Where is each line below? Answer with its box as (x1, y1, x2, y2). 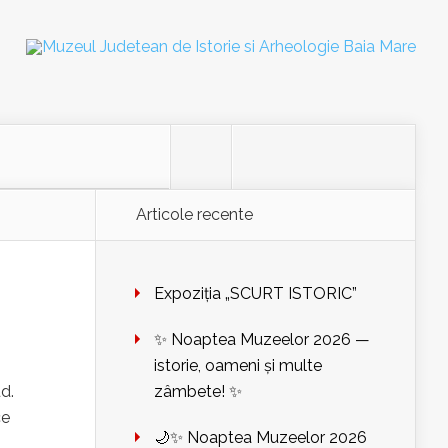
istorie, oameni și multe (154, 356, 322, 375)
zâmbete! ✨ (154, 382, 242, 401)
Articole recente (136, 205, 253, 224)
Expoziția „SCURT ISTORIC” (154, 284, 357, 303)
